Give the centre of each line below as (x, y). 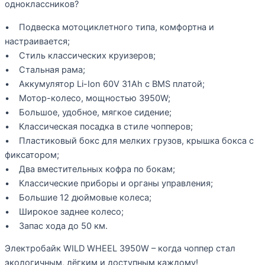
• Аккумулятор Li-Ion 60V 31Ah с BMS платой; (105, 84)
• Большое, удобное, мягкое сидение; (88, 112)
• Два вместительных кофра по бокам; (90, 169)
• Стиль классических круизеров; (80, 55)
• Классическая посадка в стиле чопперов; (99, 126)
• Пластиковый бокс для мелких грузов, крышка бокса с (129, 140)
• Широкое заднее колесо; (64, 211)
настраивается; (37, 41)
